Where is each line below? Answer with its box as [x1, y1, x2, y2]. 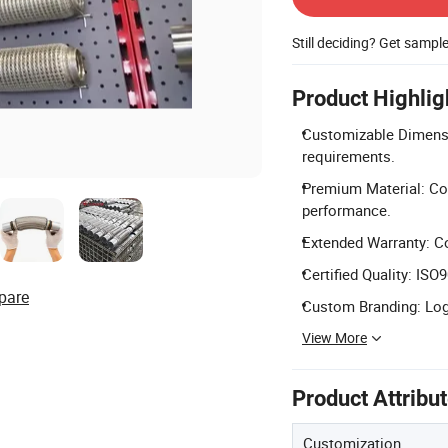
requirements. [302, 146, 395, 166]
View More [302, 328, 367, 347]
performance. [302, 200, 391, 220]
